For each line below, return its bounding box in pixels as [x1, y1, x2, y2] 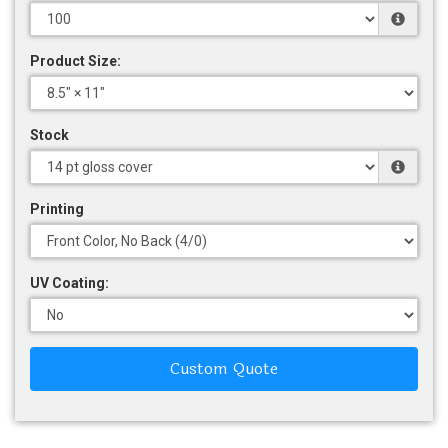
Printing [30, 200, 84, 217]
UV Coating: [30, 274, 109, 291]
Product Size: [30, 52, 121, 69]
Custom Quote [170, 355, 278, 381]
